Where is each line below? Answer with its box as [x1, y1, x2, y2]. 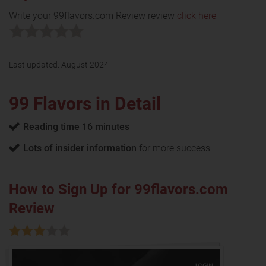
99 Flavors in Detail [9, 93, 161, 114]
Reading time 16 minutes [23, 121, 129, 132]
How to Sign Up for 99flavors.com [9, 180, 228, 198]
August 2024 [61, 59, 109, 69]
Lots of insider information [23, 142, 137, 154]
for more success [137, 142, 210, 154]
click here [177, 9, 216, 21]
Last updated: [9, 59, 61, 69]
